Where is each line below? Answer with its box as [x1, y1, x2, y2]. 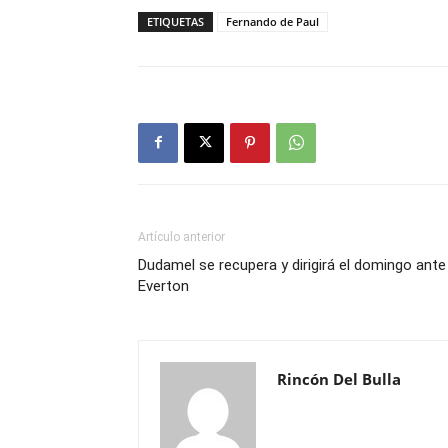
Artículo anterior [138, 229, 225, 244]
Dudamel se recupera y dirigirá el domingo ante [138, 255, 446, 274]
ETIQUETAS [147, 13, 204, 29]
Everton [138, 276, 189, 295]
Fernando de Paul [226, 13, 319, 29]
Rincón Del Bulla [277, 368, 401, 389]
